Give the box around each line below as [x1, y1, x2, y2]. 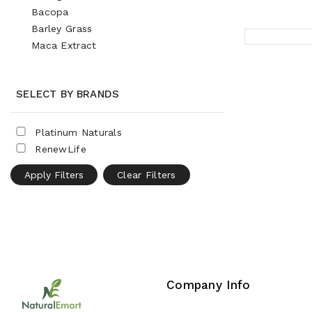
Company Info [166, 278, 251, 292]
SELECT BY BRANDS [16, 88, 120, 100]
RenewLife [31, 143, 86, 155]
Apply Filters [24, 169, 84, 180]
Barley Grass [31, 23, 93, 34]
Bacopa [31, 6, 69, 17]
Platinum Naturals [31, 127, 123, 138]
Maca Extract [31, 40, 97, 51]
